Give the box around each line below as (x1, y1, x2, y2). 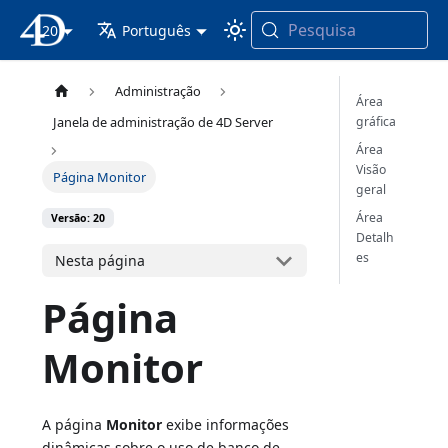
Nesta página (55, 251, 146, 271)
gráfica (355, 113, 396, 130)
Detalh (355, 229, 394, 246)
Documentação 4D (72, 20, 199, 40)
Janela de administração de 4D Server (52, 113, 273, 132)
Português (122, 20, 192, 40)
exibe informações (162, 415, 290, 435)
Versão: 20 (51, 211, 106, 226)
